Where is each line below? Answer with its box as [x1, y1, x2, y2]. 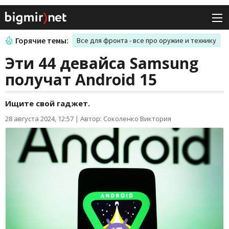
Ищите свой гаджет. [5, 98, 90, 109]
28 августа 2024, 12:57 [5, 114, 74, 124]
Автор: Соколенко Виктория [80, 114, 171, 124]
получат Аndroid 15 [5, 69, 157, 90]
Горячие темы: [15, 35, 68, 46]
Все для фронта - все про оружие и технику [77, 36, 216, 45]
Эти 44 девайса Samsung [5, 53, 198, 74]
